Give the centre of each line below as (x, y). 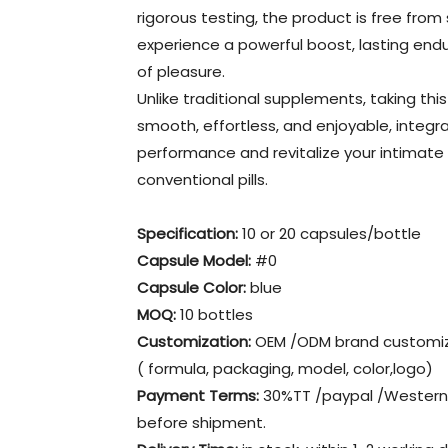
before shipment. (201, 422)
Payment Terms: (198, 395)
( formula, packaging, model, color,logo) (285, 368)
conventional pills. (202, 179)
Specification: (187, 233)
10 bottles (214, 314)
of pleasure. (181, 71)
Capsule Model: (194, 260)
